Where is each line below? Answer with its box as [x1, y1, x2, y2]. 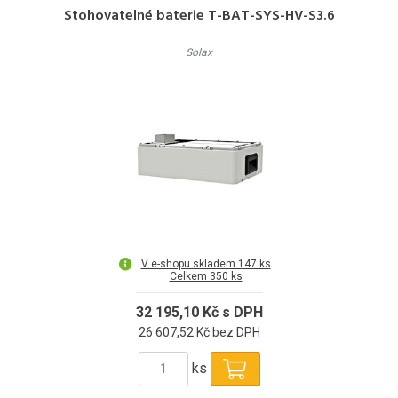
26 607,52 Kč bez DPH [138, 324, 260, 339]
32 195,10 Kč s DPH [135, 303, 263, 321]
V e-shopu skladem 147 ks [140, 257, 271, 270]
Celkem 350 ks [169, 269, 243, 283]
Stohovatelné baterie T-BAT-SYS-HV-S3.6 [63, 4, 335, 28]
